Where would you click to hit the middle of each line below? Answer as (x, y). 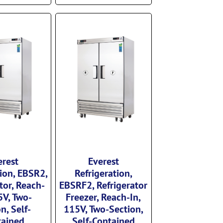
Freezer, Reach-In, (104, 196)
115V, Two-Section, (103, 208)
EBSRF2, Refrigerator (104, 184)
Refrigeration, (103, 172)
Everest (103, 161)
